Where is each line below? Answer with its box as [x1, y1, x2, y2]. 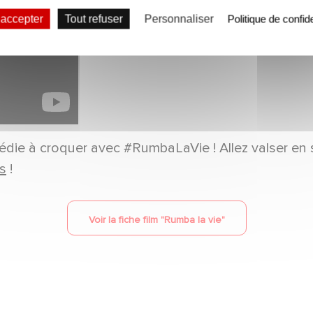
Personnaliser [144, 13, 214, 25]
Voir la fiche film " [88, 214, 164, 226]
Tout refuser [64, 13, 123, 25]
